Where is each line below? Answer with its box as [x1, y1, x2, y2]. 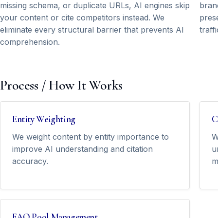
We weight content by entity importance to [12, 132, 169, 142]
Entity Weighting [12, 113, 75, 126]
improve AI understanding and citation [12, 144, 153, 154]
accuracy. [12, 156, 48, 166]
